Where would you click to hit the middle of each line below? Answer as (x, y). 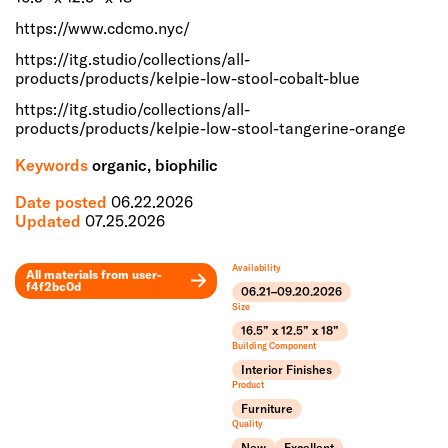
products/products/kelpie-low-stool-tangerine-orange (210, 127)
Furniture (266, 408)
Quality (247, 423)
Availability (256, 267)
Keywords (53, 164)
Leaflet (196, 302)
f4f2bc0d (53, 286)
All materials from (79, 274)
